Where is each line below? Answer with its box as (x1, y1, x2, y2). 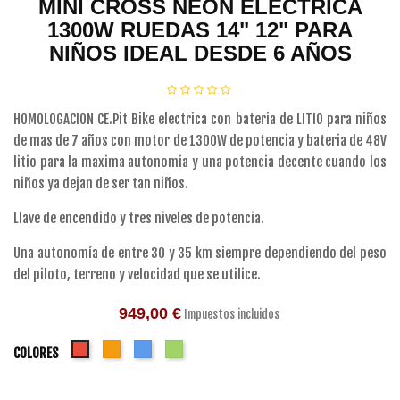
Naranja (119, 340, 159, 355)
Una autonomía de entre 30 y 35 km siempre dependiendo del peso (13, 245, 387, 262)
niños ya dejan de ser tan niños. (13, 175, 188, 192)
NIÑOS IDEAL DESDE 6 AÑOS (48, 41, 352, 65)
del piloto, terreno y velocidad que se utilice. (13, 266, 261, 283)
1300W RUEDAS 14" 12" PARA (47, 18, 353, 42)
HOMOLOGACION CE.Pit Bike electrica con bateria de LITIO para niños (13, 111, 387, 128)
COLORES (13, 345, 58, 362)
